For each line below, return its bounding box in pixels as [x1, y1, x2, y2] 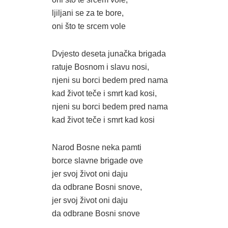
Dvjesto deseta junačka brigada [52, 49, 166, 58]
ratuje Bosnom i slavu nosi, [52, 62, 149, 71]
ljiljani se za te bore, [52, 8, 124, 17]
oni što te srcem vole [52, 21, 126, 31]
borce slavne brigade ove [52, 156, 143, 165]
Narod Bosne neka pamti [52, 142, 141, 152]
